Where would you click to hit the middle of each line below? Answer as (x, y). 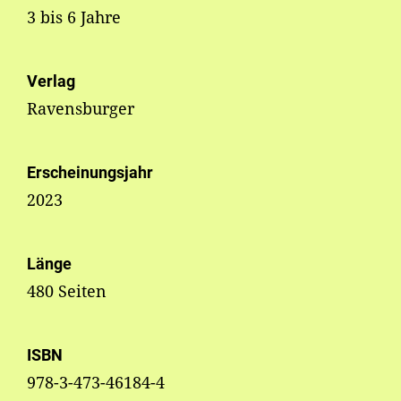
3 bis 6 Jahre (74, 17)
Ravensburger (81, 109)
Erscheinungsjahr (90, 173)
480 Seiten (67, 291)
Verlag (51, 81)
